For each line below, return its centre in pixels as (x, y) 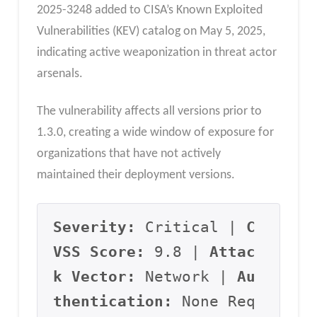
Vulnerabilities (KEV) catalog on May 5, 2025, (151, 31)
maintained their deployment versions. (136, 175)
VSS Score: (99, 252)
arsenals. (59, 74)
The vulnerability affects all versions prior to (149, 112)
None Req (214, 302)
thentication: (113, 302)
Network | (187, 277)
